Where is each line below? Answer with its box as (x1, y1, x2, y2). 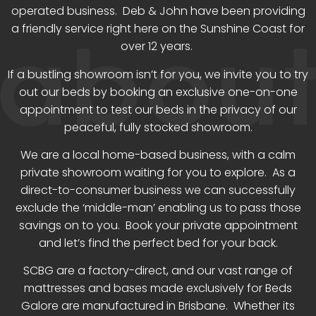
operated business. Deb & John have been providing (11, 3, 305, 20)
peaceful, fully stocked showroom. (63, 119, 253, 135)
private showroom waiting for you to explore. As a (20, 164, 296, 181)
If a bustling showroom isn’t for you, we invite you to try (8, 66, 308, 83)
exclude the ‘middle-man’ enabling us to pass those (15, 199, 301, 216)
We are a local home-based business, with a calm (20, 146, 296, 163)
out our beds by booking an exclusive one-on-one (18, 83, 298, 100)
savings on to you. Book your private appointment (18, 217, 298, 233)
